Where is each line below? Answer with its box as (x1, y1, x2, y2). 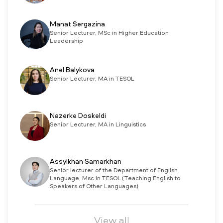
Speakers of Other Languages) (50, 184, 138, 190)
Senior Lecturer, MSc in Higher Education (50, 30, 169, 36)
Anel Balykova (50, 67, 95, 74)
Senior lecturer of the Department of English (50, 168, 178, 174)
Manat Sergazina (50, 21, 105, 28)
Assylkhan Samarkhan (50, 158, 121, 165)
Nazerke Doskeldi (50, 112, 106, 119)
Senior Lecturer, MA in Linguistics (50, 122, 146, 128)
